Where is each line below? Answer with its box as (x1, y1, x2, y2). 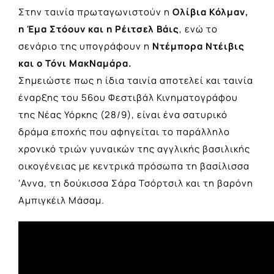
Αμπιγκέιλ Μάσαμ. (18, 193, 105, 207)
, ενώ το (179, 22, 218, 35)
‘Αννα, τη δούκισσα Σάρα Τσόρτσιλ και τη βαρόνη (18, 176, 253, 190)
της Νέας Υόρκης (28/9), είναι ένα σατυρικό (18, 108, 228, 121)
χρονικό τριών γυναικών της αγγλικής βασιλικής (18, 142, 250, 155)
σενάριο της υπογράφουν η (18, 39, 152, 53)
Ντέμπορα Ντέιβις (152, 39, 245, 53)
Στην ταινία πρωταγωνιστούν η (18, 5, 170, 18)
